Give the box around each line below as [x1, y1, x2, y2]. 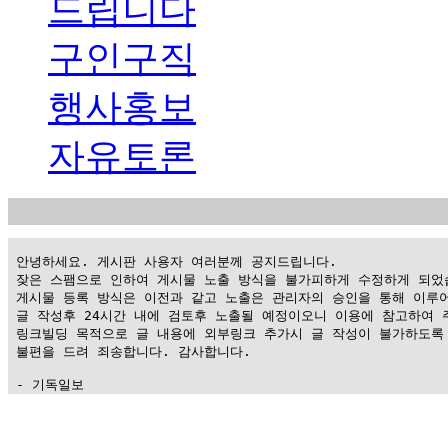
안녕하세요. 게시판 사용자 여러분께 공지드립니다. [8, 253, 337, 269]
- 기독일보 [8, 376, 84, 392]
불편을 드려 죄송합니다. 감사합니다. [8, 343, 251, 359]
